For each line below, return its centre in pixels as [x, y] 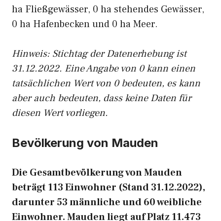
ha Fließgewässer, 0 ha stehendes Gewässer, [108, 9]
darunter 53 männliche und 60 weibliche [107, 202]
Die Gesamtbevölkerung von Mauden [97, 173]
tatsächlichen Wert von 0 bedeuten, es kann [106, 83]
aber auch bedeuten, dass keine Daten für [102, 98]
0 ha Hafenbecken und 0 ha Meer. [85, 24]
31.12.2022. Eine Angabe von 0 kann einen [104, 69]
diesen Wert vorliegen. [60, 113]
